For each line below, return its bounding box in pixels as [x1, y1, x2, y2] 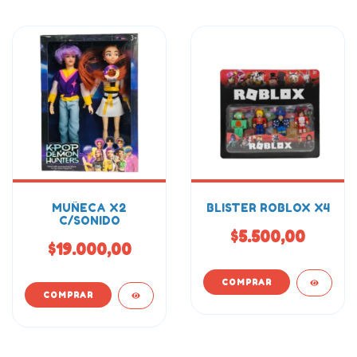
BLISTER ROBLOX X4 [206, 201, 330, 214]
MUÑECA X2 [52, 201, 127, 214]
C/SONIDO [58, 214, 120, 227]
